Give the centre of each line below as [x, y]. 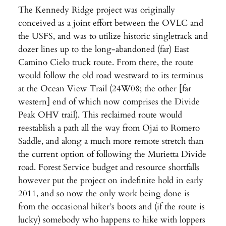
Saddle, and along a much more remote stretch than [111, 141]
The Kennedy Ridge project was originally [96, 10]
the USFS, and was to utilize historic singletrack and [113, 36]
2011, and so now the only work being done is [104, 193]
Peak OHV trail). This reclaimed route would [100, 115]
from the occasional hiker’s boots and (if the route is [111, 206]
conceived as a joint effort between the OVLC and [110, 23]
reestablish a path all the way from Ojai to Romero [109, 128]
